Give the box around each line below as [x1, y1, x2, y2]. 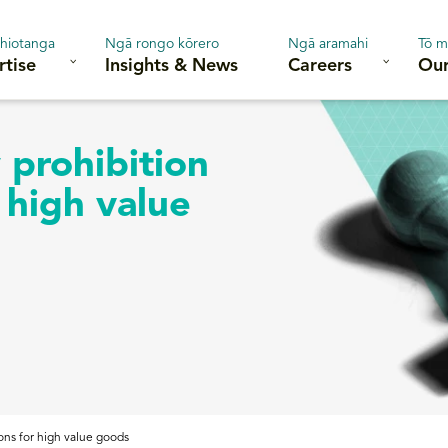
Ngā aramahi [288, 36, 368, 51]
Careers [288, 56, 352, 75]
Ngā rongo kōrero [105, 36, 219, 51]
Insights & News [105, 56, 238, 75]
